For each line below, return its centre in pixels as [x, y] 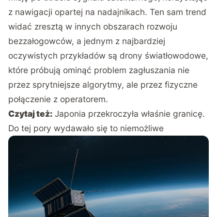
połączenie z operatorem [57, 99]
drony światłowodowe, [164, 55]
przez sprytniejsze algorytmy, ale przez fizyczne [103, 84]
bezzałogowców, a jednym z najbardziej [87, 41]
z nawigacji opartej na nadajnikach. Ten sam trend [108, 12]
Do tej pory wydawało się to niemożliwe [86, 128]
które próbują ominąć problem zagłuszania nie [99, 70]
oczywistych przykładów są [64, 55]
